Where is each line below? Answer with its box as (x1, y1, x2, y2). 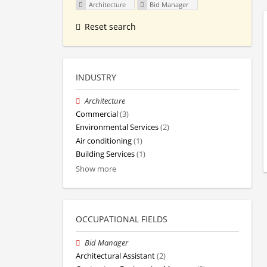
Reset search (85, 21, 136, 33)
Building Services (76, 148, 135, 159)
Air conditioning (76, 135, 132, 146)
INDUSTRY (76, 72, 116, 83)
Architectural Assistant (76, 251, 155, 262)
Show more (76, 164, 116, 175)
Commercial (76, 109, 118, 120)
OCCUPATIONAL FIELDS (76, 213, 167, 225)
